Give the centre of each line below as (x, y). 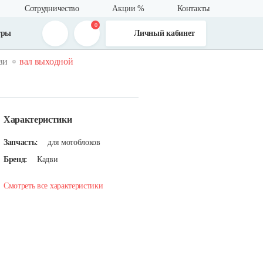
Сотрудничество (52, 9)
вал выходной (46, 61)
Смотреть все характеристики (53, 186)
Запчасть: (21, 142)
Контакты (193, 9)
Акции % (128, 9)
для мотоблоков (74, 142)
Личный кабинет (164, 33)
